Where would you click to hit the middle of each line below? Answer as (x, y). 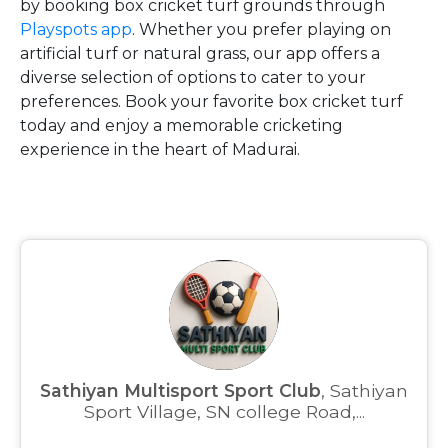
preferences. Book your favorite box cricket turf (211, 101)
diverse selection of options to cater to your (193, 77)
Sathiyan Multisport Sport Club (180, 390)
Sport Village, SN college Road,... (224, 411)
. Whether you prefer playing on (261, 29)
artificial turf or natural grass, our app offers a (200, 53)
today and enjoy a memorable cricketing (181, 125)
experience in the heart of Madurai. (160, 149)
